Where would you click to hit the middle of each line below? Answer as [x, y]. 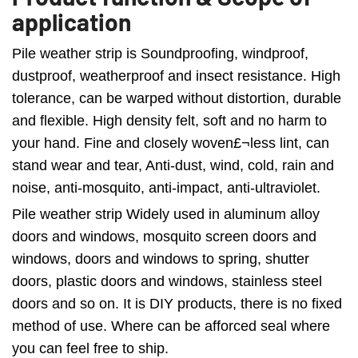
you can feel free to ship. [90, 348]
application [72, 22]
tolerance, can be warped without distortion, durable [177, 98]
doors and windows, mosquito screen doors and [164, 237]
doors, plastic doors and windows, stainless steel [167, 281]
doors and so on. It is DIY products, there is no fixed [177, 304]
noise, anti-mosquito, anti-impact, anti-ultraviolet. [166, 188]
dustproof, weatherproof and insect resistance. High [176, 76]
